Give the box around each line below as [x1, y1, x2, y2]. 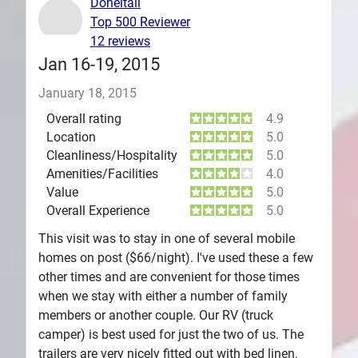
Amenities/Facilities [46, 166, 158, 182]
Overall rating [46, 111, 121, 127]
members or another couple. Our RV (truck [38, 308, 273, 324]
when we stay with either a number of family [38, 288, 288, 304]
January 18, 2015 [38, 86, 137, 101]
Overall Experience [46, 203, 149, 219]
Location [46, 129, 96, 145]
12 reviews [90, 34, 150, 50]
